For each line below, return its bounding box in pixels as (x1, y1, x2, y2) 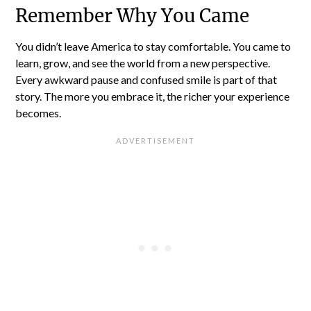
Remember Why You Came (15, 3, 250, 27)
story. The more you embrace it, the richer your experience (15, 89, 290, 103)
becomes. (15, 106, 62, 119)
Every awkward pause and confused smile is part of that (15, 72, 278, 86)
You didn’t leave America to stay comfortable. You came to (15, 39, 292, 53)
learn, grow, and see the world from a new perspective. (15, 56, 271, 69)
